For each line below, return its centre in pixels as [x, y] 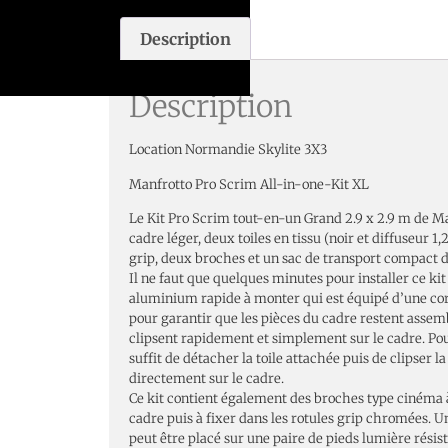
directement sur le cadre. [206, 379]
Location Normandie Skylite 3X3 [228, 150]
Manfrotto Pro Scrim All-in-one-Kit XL [249, 184]
